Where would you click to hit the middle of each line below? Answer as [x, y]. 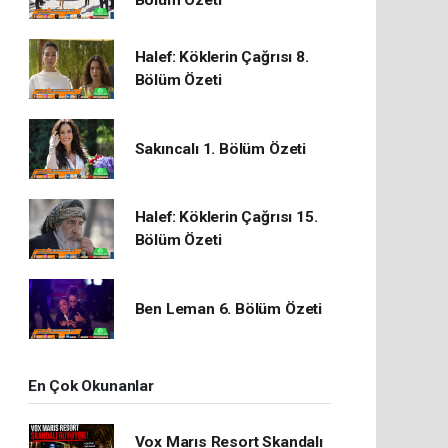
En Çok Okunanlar [90, 386]
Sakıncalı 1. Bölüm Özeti [220, 148]
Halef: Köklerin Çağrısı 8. [221, 57]
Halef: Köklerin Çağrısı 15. [226, 217]
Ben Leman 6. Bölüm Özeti [228, 308]
